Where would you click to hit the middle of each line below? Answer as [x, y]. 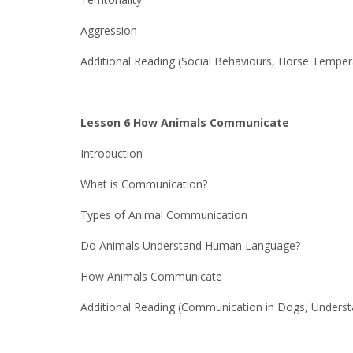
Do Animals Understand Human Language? [190, 245]
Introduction [111, 153]
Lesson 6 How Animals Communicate [185, 123]
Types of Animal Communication [164, 215]
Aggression [109, 30]
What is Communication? [144, 184]
